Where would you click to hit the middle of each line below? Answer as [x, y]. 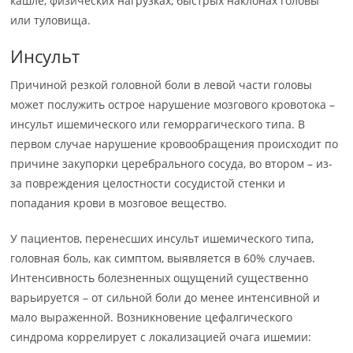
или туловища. [51, 20]
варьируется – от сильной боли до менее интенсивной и [165, 297]
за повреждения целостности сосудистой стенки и [148, 183]
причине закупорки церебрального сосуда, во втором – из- [172, 163]
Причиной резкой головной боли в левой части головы [162, 85]
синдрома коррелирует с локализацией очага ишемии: [161, 337]
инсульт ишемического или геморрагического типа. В [158, 124]
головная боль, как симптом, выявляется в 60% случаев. [163, 258]
